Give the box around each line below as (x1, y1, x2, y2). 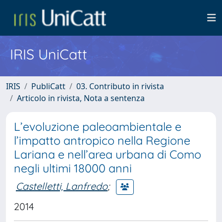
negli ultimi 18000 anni (14, 161, 132, 175)
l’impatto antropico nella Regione (14, 133, 190, 148)
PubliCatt (31, 81, 65, 92)
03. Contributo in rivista (76, 81, 164, 92)
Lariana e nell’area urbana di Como (14, 147, 201, 162)
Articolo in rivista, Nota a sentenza (17, 93, 145, 104)
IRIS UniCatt (10, 45, 87, 63)
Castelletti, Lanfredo (16, 179, 108, 192)
